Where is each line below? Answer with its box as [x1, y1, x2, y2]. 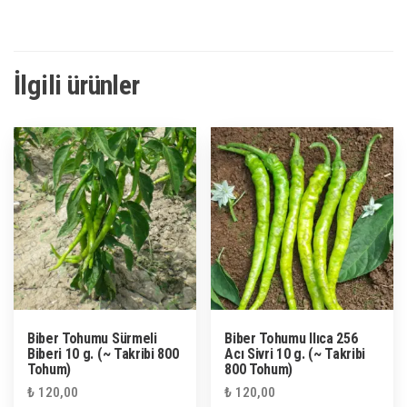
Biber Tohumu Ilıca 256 [224, 329, 358, 347]
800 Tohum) [224, 360, 293, 378]
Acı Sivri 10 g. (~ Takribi [224, 344, 366, 362]
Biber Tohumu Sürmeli [27, 329, 157, 347]
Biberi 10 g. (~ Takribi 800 [27, 344, 179, 362]
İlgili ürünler [14, 68, 140, 101]
